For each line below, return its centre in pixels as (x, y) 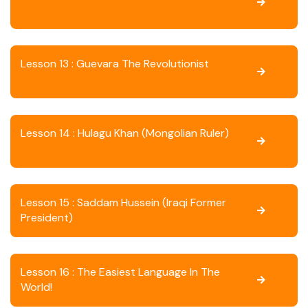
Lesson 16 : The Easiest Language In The (120, 272)
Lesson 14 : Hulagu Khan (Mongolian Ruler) (125, 133)
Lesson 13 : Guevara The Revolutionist (115, 64)
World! (36, 287)
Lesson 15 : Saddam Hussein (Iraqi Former (123, 202)
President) (47, 218)
